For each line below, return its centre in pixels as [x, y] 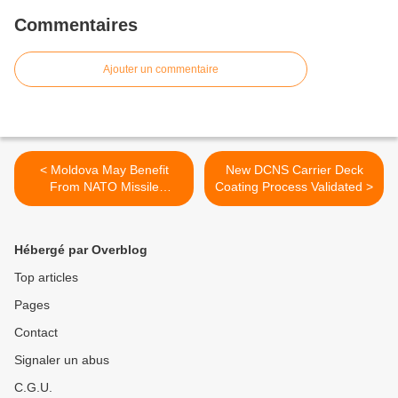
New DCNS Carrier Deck [294, 170]
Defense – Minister [104, 204]
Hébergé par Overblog [81, 250]
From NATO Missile [104, 187]
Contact [36, 333]
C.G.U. [33, 388]
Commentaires [76, 25]
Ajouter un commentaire [161, 70]
